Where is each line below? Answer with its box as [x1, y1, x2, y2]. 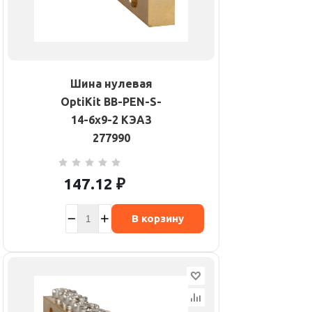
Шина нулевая [70, 77, 153, 91]
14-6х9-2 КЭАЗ [70, 114, 152, 127]
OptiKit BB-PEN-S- [61, 95, 162, 109]
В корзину [131, 212, 184, 225]
